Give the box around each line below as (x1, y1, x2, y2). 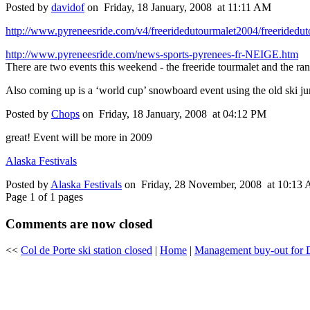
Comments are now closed (6, 216, 153, 231)
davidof (51, 1, 84, 14)
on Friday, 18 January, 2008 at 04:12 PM (80, 108, 266, 120)
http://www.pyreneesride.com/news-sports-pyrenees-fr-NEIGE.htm (6, 48, 298, 61)
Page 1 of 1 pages (6, 191, 83, 203)
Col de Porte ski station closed (21, 244, 152, 257)
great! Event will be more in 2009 (6, 131, 152, 144)
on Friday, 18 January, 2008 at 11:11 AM (84, 1, 271, 14)
